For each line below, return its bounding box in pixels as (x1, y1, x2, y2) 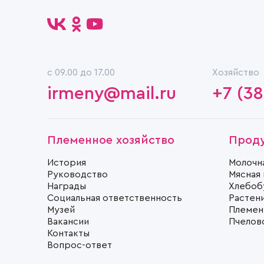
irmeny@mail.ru (47, 84, 176, 103)
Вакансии (47, 216, 89, 226)
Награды (47, 181, 86, 191)
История (47, 157, 86, 167)
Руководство (47, 169, 108, 179)
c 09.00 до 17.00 (47, 67, 115, 77)
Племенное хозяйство (47, 134, 174, 146)
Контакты (47, 228, 90, 238)
